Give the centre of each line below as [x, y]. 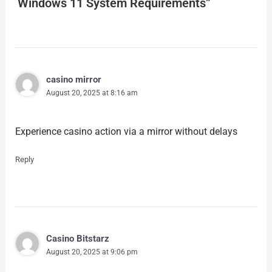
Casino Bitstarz [77, 238]
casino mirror [73, 80]
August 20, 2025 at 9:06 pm [92, 252]
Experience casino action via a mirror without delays [126, 131]
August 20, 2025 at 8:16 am [92, 93]
